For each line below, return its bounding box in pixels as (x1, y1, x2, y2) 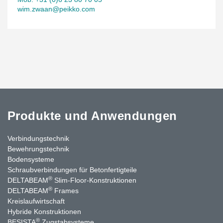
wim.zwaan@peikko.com (17, 4, 95, 13)
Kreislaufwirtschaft (7, 197, 65, 205)
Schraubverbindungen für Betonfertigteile (7, 165, 137, 174)
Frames (52, 186, 79, 195)
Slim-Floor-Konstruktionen (52, 176, 136, 184)
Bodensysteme (7, 155, 54, 163)
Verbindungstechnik (7, 134, 69, 142)
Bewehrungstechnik (7, 144, 69, 153)
